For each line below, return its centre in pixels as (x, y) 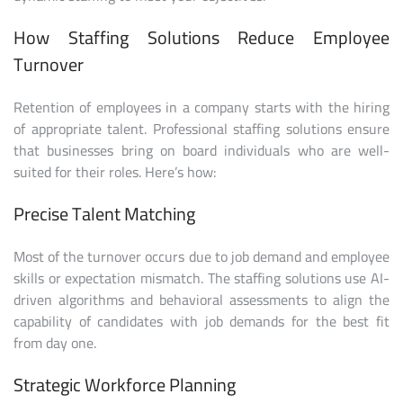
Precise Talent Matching (104, 214)
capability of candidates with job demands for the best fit (201, 322)
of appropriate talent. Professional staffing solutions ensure (201, 129)
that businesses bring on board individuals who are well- (201, 151)
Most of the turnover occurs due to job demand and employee (201, 257)
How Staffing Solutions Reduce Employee (201, 38)
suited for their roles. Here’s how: (115, 172)
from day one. (55, 343)
